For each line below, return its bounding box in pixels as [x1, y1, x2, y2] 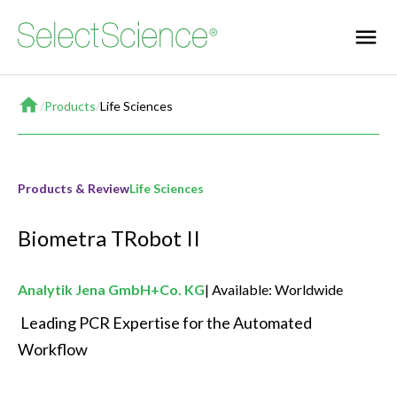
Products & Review [18, 181, 129, 196]
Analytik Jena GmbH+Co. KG [18, 281, 205, 299]
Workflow [18, 339, 90, 360]
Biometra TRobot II [18, 225, 200, 252]
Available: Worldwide [212, 281, 343, 299]
